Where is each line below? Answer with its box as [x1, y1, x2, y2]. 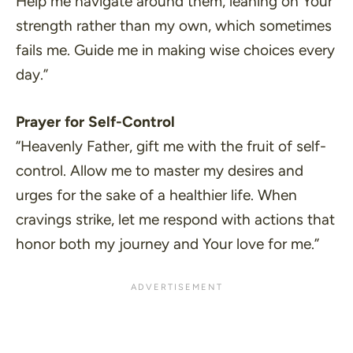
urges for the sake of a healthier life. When [16, 185, 297, 204]
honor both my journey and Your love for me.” [16, 234, 319, 253]
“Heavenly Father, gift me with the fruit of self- [16, 136, 326, 155]
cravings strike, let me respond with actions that [16, 210, 335, 229]
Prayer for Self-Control [16, 112, 175, 131]
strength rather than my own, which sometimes [16, 17, 332, 35]
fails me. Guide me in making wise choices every [16, 41, 335, 59]
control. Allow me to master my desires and [16, 161, 303, 180]
